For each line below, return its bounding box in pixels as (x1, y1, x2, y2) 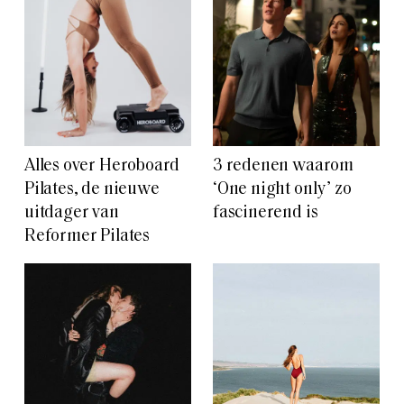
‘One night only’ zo (213, 181, 352, 199)
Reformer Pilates (24, 228, 150, 246)
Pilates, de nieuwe (24, 181, 160, 199)
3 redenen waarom (213, 158, 353, 176)
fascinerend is (213, 205, 318, 223)
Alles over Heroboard (24, 158, 180, 176)
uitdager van (24, 205, 119, 223)
